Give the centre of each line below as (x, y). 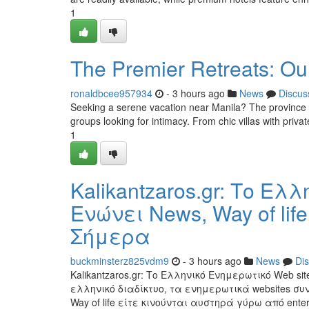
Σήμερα (110, 236)
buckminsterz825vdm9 (120, 261)
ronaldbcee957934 (111, 93)
